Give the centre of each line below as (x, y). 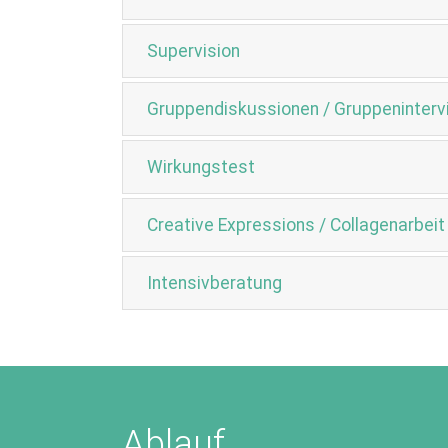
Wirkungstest (201, 167)
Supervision (193, 51)
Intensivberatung (214, 283)
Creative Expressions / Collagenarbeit (296, 225)
